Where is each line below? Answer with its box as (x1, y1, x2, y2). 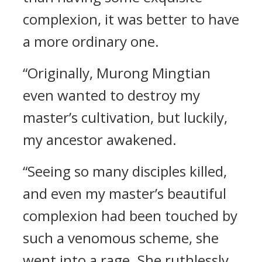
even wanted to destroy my (23, 85, 200, 105)
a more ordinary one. (23, 32, 159, 51)
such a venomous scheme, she (23, 228, 219, 247)
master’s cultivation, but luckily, (23, 108, 227, 127)
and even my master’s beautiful (23, 184, 226, 203)
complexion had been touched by (23, 206, 237, 225)
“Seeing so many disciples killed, (23, 161, 227, 181)
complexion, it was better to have (23, 9, 239, 29)
